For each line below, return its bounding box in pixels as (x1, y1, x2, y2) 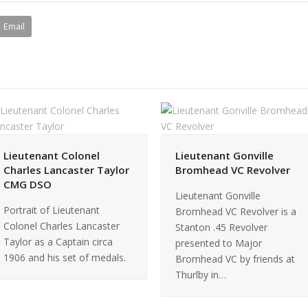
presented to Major (175, 236, 262, 250)
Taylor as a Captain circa (3, 234, 113, 248)
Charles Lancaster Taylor (3, 162, 129, 177)
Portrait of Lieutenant (3, 203, 100, 217)
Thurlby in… (175, 267, 226, 281)
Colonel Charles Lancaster (3, 219, 120, 232)
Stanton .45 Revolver (175, 220, 267, 234)
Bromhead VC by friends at (175, 252, 295, 265)
